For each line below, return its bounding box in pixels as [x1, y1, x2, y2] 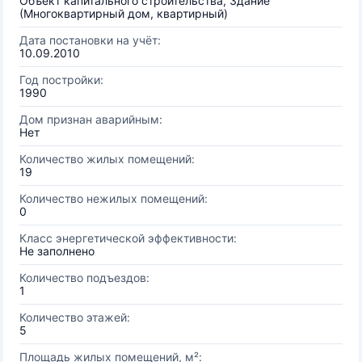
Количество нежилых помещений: [19, 192, 208, 205]
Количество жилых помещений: [19, 152, 195, 166]
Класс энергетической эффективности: [19, 231, 237, 245]
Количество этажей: [19, 310, 130, 324]
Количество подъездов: [19, 271, 149, 284]
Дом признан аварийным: [19, 112, 162, 126]
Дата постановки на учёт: [19, 33, 161, 47]
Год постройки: [19, 73, 103, 86]
